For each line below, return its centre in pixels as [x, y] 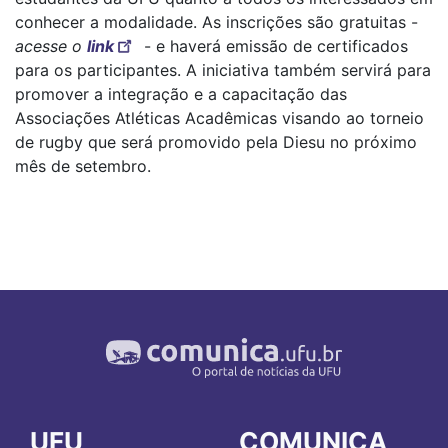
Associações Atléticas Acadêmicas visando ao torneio [219, 118]
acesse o [51, 46]
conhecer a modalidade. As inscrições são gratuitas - [216, 22]
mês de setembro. [83, 166]
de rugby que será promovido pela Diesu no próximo [216, 142]
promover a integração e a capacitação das [181, 94]
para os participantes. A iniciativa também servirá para [223, 70]
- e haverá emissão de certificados [276, 46]
